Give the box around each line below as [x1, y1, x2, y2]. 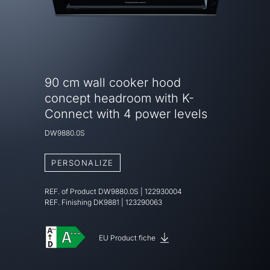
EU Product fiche [99, 233, 157, 242]
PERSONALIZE [51, 157, 114, 168]
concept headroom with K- [45, 90, 194, 105]
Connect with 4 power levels [45, 106, 207, 121]
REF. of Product [45, 186, 98, 196]
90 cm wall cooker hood [45, 75, 181, 90]
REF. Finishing [45, 197, 93, 207]
